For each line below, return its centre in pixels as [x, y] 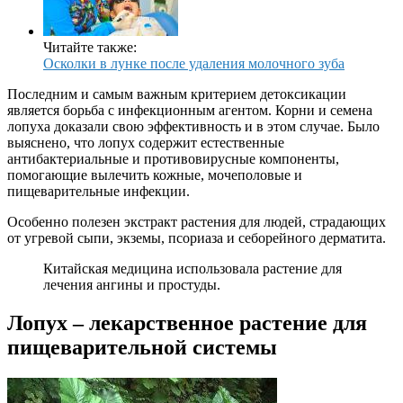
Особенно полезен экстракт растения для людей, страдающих [197, 222]
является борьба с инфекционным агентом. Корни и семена [190, 111]
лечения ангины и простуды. [132, 285]
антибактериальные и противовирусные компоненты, [173, 159]
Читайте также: [90, 48]
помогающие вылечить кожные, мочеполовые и [155, 175]
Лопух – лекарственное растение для [187, 323]
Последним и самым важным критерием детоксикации [177, 94]
